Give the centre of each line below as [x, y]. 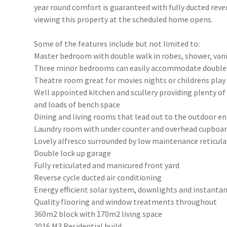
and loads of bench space [77, 104]
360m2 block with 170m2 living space [98, 214]
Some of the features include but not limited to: [117, 44]
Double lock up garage [73, 153]
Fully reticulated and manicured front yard [107, 165]
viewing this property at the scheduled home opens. [124, 19]
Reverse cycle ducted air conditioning [98, 177]
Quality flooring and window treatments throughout [126, 202]
